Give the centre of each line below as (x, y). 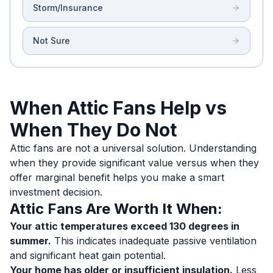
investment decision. (56, 192)
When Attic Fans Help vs (118, 108)
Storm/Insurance (68, 8)
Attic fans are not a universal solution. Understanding (133, 148)
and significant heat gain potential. (88, 255)
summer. (30, 241)
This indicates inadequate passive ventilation (154, 241)
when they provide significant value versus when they (134, 163)
